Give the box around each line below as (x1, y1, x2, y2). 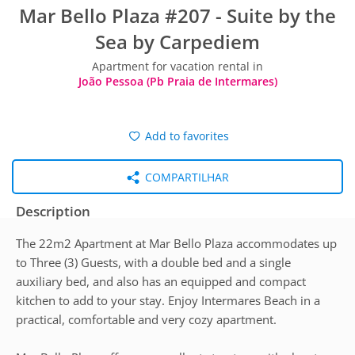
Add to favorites (141, 128, 229, 143)
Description (16, 202, 90, 220)
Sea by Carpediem (95, 29, 260, 55)
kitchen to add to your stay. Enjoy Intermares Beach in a (16, 292, 320, 308)
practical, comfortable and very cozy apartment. (16, 311, 277, 327)
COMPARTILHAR (141, 170, 229, 185)
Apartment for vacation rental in (92, 59, 263, 74)
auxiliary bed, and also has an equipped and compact (16, 273, 306, 289)
